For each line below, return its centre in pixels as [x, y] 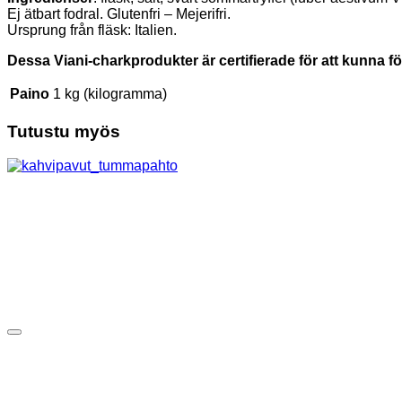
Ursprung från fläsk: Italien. [92, 30]
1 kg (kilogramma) [110, 93]
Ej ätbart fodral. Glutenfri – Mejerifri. [119, 13]
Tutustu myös [64, 131]
